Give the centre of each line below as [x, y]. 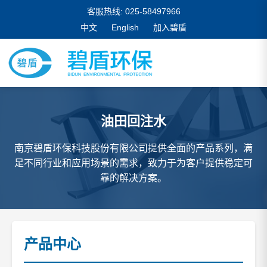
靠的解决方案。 [133, 178]
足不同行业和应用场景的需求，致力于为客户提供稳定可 [133, 163]
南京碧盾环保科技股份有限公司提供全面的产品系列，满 [133, 148]
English [125, 27]
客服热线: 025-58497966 [133, 11]
